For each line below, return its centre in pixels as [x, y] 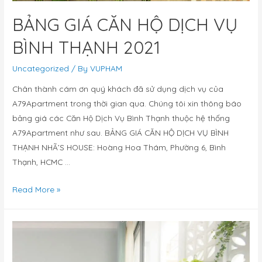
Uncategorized [41, 68]
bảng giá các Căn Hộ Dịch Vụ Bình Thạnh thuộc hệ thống [121, 118]
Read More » [37, 189]
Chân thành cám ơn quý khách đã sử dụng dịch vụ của [118, 89]
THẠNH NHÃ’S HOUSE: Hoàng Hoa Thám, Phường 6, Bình [119, 147]
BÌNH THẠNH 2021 [87, 47]
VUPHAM [106, 68]
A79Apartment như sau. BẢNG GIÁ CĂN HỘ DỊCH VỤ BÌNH [121, 133]
